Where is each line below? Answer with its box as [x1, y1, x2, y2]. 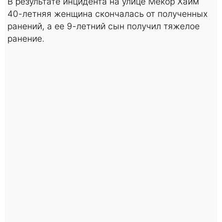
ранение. [7, 33, 45, 44]
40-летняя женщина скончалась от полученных [7, 8, 208, 19]
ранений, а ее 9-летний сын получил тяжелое [7, 20, 200, 31]
